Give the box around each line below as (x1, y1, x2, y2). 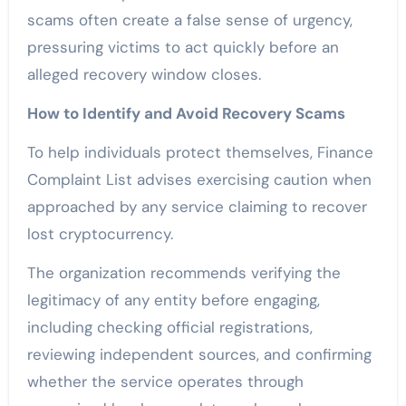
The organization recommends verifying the (26, 263, 341, 284)
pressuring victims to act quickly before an (26, 37, 339, 58)
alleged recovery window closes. (26, 64, 261, 85)
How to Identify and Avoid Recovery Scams (26, 103, 345, 124)
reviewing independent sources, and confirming (26, 344, 372, 365)
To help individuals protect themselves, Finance (26, 142, 373, 163)
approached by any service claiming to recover (26, 197, 367, 217)
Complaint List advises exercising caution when (26, 169, 372, 190)
